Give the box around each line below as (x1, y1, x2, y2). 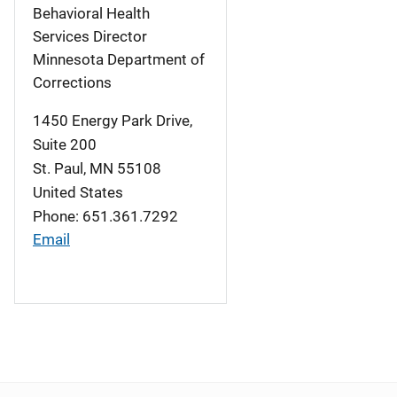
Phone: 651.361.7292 (33, 207, 178, 225)
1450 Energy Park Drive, (33, 112, 192, 129)
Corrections (33, 74, 112, 91)
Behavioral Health (33, 4, 150, 22)
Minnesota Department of (33, 51, 205, 68)
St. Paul (33, 160, 83, 177)
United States (33, 183, 123, 201)
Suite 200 (33, 136, 97, 153)
